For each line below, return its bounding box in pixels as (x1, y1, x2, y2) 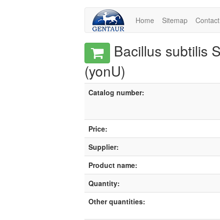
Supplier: (88, 142, 119, 152)
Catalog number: (88, 87, 144, 97)
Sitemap (162, 15, 188, 25)
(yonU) (84, 61, 125, 81)
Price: (88, 124, 108, 134)
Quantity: (88, 178, 120, 188)
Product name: (88, 160, 137, 170)
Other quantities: (88, 196, 145, 206)
